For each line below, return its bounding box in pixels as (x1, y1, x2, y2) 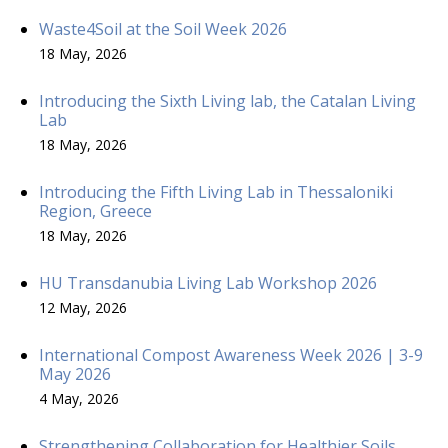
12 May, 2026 (39, 297, 127, 317)
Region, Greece (39, 199, 152, 222)
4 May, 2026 (39, 388, 119, 408)
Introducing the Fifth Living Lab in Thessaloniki (39, 180, 393, 203)
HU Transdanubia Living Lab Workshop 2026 (39, 271, 377, 294)
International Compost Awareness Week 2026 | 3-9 (39, 343, 423, 366)
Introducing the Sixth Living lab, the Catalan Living (39, 89, 416, 112)
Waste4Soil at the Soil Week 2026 (39, 17, 287, 40)
